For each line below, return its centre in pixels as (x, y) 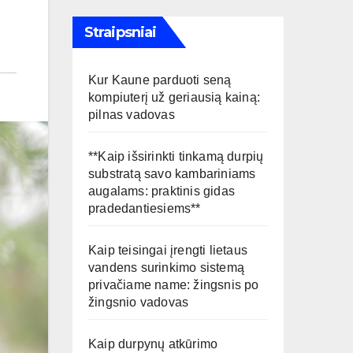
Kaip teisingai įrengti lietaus (168, 250)
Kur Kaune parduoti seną (160, 80)
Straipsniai (121, 32)
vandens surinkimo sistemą (166, 268)
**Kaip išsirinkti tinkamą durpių (176, 156)
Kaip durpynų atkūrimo (153, 344)
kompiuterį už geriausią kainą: (174, 97)
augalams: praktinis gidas (162, 191)
